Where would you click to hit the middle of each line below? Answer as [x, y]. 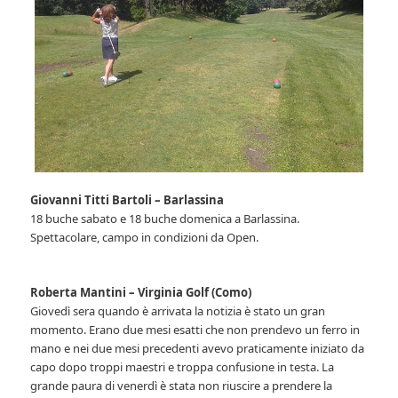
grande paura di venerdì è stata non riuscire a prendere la [182, 386]
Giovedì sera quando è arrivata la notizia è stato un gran [178, 311]
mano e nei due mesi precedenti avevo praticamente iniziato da [198, 349]
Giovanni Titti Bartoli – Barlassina [127, 200]
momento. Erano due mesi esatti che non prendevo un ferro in [195, 330]
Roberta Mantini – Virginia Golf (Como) [141, 293]
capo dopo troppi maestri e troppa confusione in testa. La [183, 367]
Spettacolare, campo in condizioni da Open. [145, 238]
